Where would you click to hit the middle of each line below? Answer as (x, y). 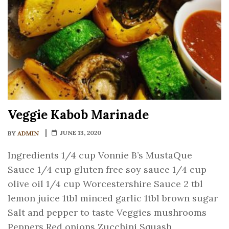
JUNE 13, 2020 (81, 132)
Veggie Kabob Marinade (78, 114)
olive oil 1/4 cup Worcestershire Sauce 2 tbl (105, 184)
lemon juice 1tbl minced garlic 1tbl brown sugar (113, 198)
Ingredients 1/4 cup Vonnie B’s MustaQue (100, 155)
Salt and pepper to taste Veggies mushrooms (107, 212)
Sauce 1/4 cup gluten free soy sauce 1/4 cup (107, 169)
